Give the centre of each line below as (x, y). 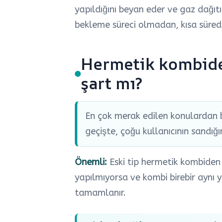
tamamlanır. (100, 193)
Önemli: (91, 162)
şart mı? (111, 83)
